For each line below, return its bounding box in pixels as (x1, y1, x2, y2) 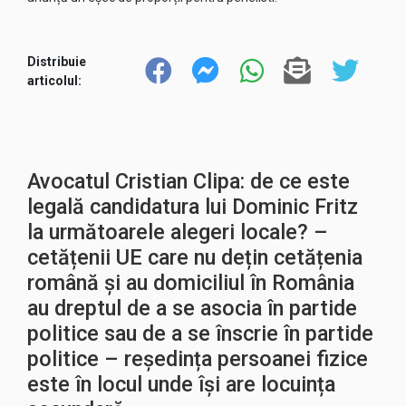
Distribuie (27, 53, 86, 69)
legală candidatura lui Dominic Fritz (27, 194, 358, 219)
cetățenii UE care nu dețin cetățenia (27, 245, 362, 270)
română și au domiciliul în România (27, 270, 354, 295)
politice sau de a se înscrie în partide (27, 321, 373, 346)
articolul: (27, 72, 82, 88)
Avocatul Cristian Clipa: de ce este (27, 169, 350, 194)
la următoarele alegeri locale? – (27, 219, 328, 245)
